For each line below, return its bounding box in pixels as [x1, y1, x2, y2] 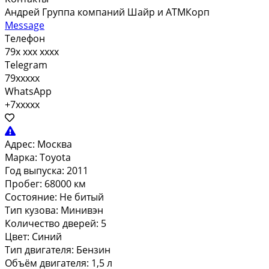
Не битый [59, 190, 106, 204]
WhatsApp [5, 84, 52, 98]
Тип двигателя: [5, 243, 74, 256]
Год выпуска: [5, 163, 64, 177]
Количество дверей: [5, 216, 98, 230]
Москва [37, 137, 72, 151]
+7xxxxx [5, 97, 40, 111]
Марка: [5, 150, 37, 164]
